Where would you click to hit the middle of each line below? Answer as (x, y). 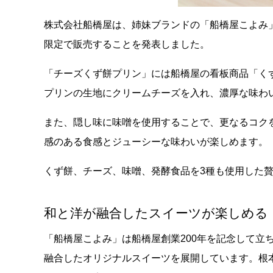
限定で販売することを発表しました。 (127, 44)
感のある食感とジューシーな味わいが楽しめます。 (156, 141)
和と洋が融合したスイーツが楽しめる (156, 213)
